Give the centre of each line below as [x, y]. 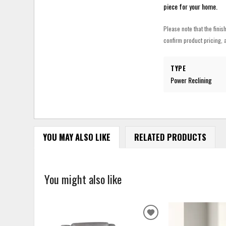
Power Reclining [191, 80]
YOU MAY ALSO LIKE [76, 137]
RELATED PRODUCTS [170, 137]
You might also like [83, 179]
